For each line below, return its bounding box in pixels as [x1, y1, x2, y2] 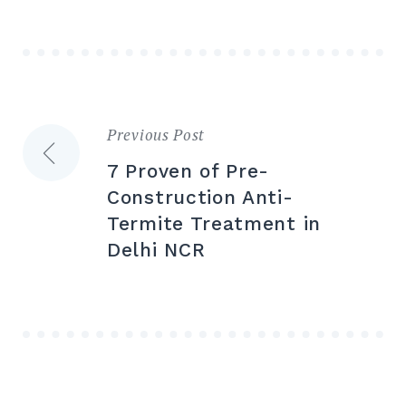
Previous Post [107, 124, 206, 146]
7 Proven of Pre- [107, 159, 270, 183]
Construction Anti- [107, 186, 294, 209]
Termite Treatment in [107, 212, 321, 236]
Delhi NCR [107, 238, 206, 262]
